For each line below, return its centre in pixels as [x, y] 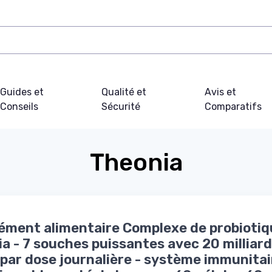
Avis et [221, 92]
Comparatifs [233, 107]
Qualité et [124, 92]
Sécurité [121, 107]
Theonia [136, 163]
